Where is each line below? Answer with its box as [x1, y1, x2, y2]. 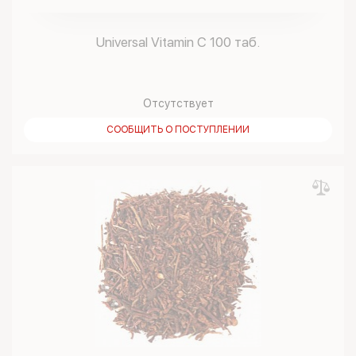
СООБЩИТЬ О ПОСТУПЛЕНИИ [106, 124, 250, 135]
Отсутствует [142, 97, 214, 110]
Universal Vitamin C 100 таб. [96, 34, 260, 50]
